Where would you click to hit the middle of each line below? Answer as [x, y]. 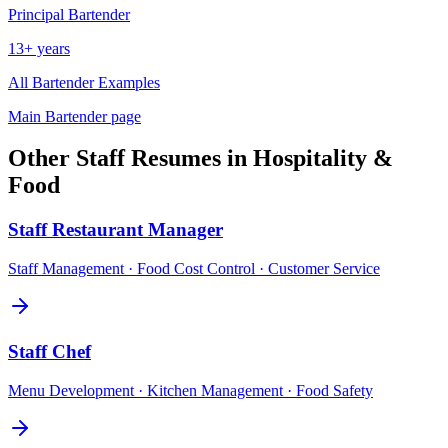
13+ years [39, 48]
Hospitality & [323, 158]
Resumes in [189, 158]
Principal [36, 14]
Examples [127, 82]
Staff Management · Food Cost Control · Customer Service [194, 269]
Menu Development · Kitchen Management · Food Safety [190, 390]
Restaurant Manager [137, 230]
